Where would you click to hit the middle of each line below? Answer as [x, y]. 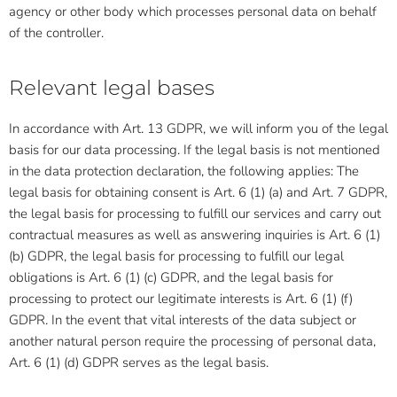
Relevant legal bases [112, 88]
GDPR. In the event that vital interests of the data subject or [183, 320]
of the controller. [56, 33]
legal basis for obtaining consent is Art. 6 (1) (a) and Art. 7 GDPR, [198, 192]
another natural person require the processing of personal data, [192, 341]
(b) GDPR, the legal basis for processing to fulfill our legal [176, 256]
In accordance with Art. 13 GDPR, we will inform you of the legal [198, 128]
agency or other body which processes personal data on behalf [193, 12]
